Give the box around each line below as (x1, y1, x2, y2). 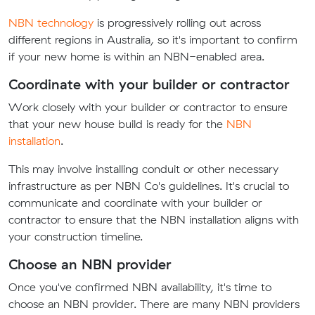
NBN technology (8, 15, 94, 30)
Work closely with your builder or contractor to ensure (8, 100, 288, 114)
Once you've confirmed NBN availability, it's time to (8, 280, 271, 294)
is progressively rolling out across (94, 15, 261, 30)
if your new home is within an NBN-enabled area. (8, 49, 264, 63)
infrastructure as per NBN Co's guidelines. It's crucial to (8, 179, 289, 193)
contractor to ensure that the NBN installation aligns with (8, 212, 299, 226)
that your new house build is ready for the (8, 117, 226, 131)
